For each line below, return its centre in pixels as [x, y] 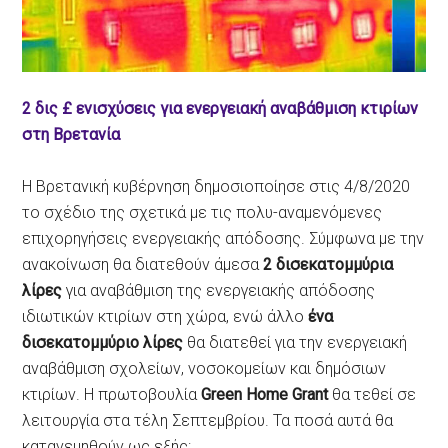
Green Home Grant [265, 394]
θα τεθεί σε [372, 394]
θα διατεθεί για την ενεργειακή [297, 342]
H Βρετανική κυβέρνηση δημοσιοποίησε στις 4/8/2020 [216, 186]
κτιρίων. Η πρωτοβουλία [112, 394]
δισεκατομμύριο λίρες [105, 342]
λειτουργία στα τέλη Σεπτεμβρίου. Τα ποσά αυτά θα [208, 420]
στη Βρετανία [71, 134]
